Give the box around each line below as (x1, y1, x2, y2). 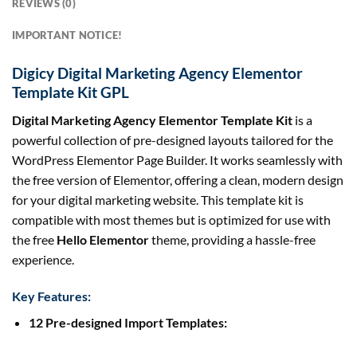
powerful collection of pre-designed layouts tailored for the (12, 132, 333, 148)
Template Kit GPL (12, 83, 129, 102)
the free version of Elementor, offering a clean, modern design (12, 172, 343, 188)
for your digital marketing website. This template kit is (12, 192, 304, 208)
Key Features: (12, 288, 91, 304)
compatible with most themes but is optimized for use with (12, 212, 331, 228)
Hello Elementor (57, 232, 149, 248)
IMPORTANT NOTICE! (12, 29, 123, 42)
